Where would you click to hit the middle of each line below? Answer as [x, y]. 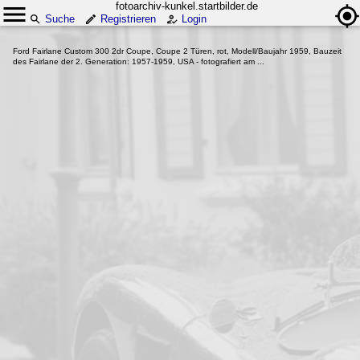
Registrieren [128, 19]
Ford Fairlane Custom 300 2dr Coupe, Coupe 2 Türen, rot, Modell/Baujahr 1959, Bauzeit [177, 51]
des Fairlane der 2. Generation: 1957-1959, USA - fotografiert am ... [139, 61]
